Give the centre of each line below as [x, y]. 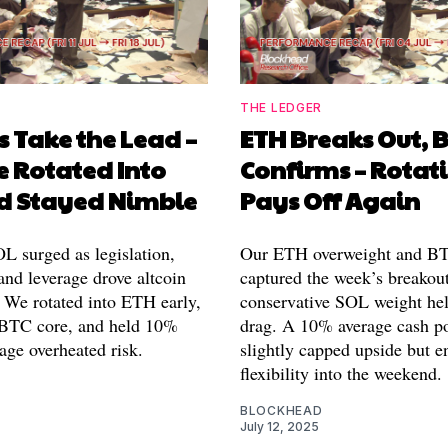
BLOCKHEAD [281, 411]
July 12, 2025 [279, 427]
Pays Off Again [330, 200]
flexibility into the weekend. [341, 373]
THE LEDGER [281, 108]
